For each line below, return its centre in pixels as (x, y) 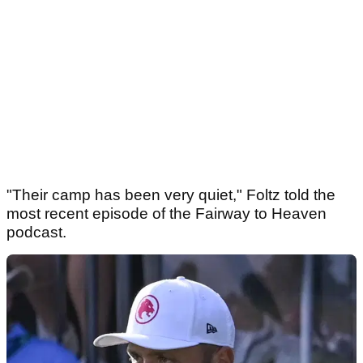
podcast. (36, 233)
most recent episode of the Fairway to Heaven (167, 214)
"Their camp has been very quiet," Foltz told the (171, 195)
